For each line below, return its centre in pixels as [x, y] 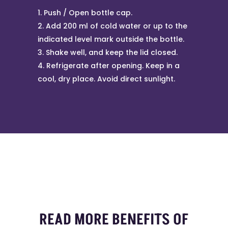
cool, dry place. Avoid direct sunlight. [106, 79]
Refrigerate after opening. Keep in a [113, 66]
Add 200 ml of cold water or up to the [116, 26]
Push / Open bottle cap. [88, 13]
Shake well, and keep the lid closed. [111, 53]
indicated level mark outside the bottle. [111, 39]
